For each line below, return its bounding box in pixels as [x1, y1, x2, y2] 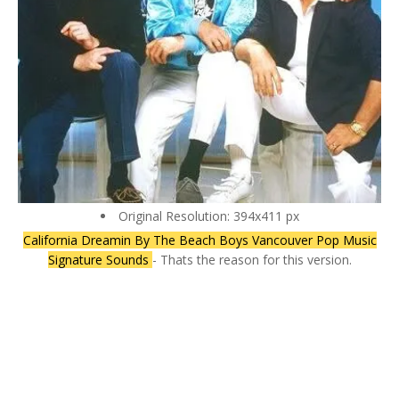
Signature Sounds [47, 251, 152, 269]
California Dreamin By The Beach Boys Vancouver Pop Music [22, 232, 377, 249]
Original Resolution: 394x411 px [118, 208, 299, 225]
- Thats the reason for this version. [151, 251, 352, 269]
